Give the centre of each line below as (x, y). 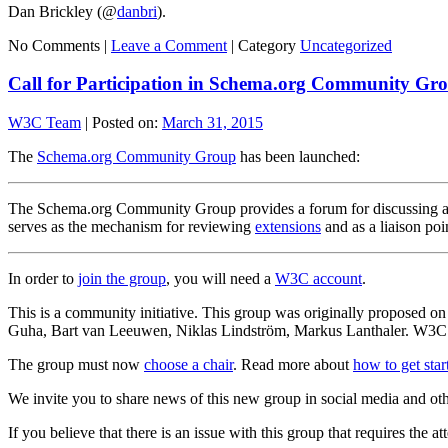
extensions (288, 226)
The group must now (76, 364)
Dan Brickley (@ (62, 11)
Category (267, 45)
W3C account (318, 278)
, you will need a (220, 278)
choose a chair (188, 364)
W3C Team (44, 122)
